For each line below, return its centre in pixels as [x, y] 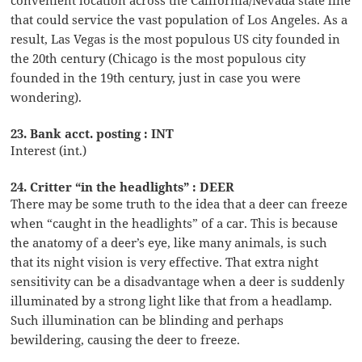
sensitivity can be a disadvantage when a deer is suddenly [178, 281]
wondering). [46, 97]
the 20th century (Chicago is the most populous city [158, 58]
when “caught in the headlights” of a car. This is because [175, 223]
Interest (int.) [49, 150]
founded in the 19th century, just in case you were [156, 77]
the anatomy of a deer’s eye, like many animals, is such [169, 242]
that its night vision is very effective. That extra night [165, 261]
